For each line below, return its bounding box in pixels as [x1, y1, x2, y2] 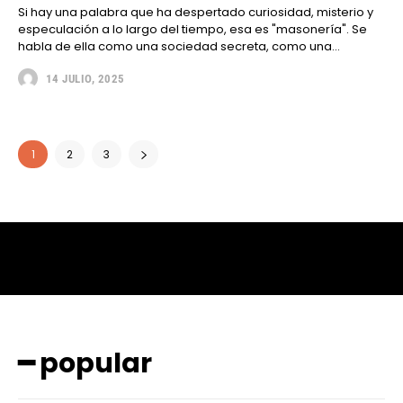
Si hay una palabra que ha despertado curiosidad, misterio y [18, 4, 373, 22]
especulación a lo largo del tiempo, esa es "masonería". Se [18, 21, 367, 39]
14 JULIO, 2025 [45, 71, 125, 85]
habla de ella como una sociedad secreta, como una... [18, 38, 340, 56]
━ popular [18, 345, 152, 383]
